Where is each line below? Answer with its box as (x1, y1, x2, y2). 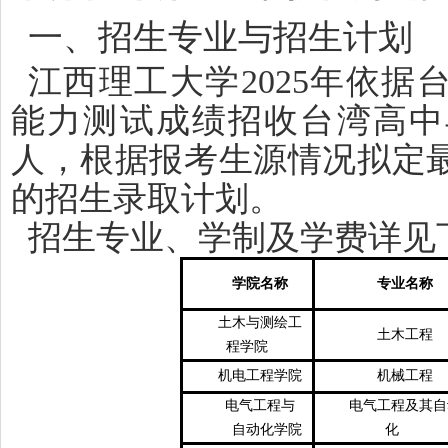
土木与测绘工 (218, 315, 303, 330)
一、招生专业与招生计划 (28, 18, 413, 57)
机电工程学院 (218, 368, 303, 383)
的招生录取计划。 (11, 180, 283, 217)
